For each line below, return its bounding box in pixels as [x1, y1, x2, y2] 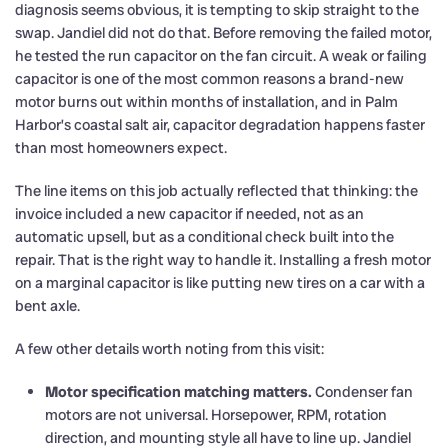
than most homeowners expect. [15, 137, 227, 158]
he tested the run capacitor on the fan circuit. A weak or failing [15, 45, 427, 66]
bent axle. [15, 295, 80, 316]
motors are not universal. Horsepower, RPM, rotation [45, 404, 387, 425]
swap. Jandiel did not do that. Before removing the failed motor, [15, 22, 432, 43]
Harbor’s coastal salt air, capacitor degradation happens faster [15, 114, 425, 135]
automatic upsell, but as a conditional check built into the [15, 226, 394, 247]
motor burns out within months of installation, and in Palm [15, 91, 398, 112]
